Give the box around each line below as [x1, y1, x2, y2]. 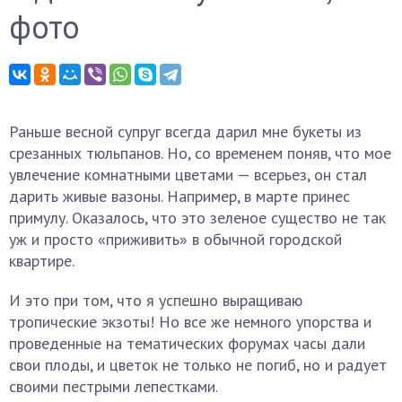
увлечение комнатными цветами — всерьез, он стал [9, 164, 367, 185]
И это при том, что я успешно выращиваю [9, 290, 302, 310]
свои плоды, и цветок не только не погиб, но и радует [9, 354, 387, 375]
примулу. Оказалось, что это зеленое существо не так [9, 207, 386, 228]
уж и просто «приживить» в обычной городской [9, 229, 342, 249]
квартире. [9, 250, 74, 271]
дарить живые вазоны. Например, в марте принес [9, 186, 350, 206]
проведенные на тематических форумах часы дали [9, 333, 365, 354]
